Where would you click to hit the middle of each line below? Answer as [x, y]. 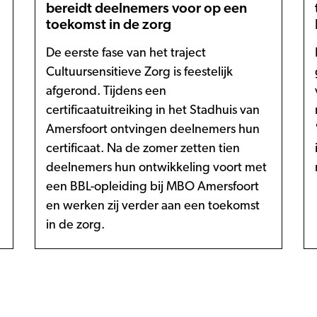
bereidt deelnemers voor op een [146, 8]
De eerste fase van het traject [126, 53]
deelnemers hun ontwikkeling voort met [156, 168]
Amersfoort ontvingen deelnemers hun [153, 129]
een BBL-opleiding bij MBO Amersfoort [152, 187]
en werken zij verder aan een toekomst [153, 206]
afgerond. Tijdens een [106, 91]
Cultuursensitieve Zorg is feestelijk [139, 72]
